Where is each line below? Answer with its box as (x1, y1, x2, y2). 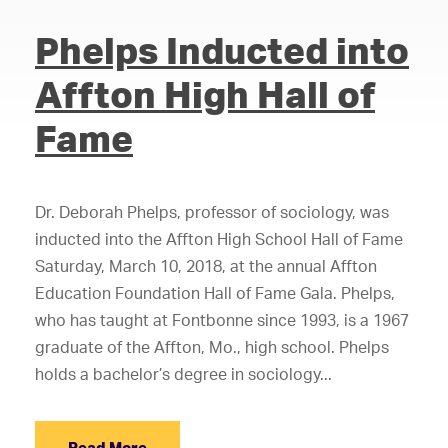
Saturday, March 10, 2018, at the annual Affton (35, 256, 377, 276)
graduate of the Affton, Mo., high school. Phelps (35, 337, 389, 357)
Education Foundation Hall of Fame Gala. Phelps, (35, 283, 395, 303)
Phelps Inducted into (35, 27, 409, 73)
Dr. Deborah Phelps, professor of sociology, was (35, 202, 389, 222)
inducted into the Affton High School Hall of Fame (35, 229, 403, 249)
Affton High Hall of (35, 71, 375, 117)
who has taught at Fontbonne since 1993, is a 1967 (35, 310, 409, 330)
